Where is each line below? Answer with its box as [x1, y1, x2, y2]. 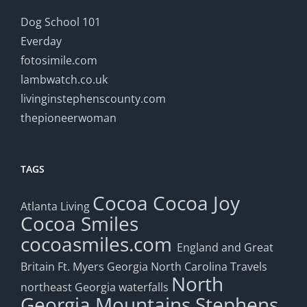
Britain [21, 258, 55, 274]
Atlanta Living [21, 198, 90, 214]
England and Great [177, 239, 273, 255]
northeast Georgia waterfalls [21, 279, 169, 295]
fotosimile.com [21, 52, 97, 68]
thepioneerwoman [21, 110, 116, 125]
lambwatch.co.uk [21, 71, 108, 87]
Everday [21, 33, 62, 49]
